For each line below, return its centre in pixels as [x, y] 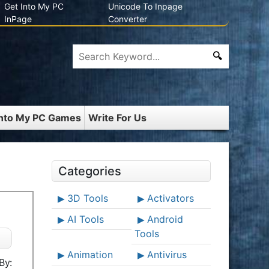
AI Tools [86, 219]
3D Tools [88, 198]
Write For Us [117, 118]
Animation [90, 255]
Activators [170, 198]
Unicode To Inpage [146, 6]
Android [165, 219]
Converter [128, 19]
